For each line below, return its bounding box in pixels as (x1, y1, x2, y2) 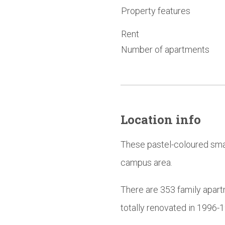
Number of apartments (121, 44, 209, 55)
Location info (121, 111, 201, 128)
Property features (121, 5, 190, 16)
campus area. (121, 157, 172, 168)
